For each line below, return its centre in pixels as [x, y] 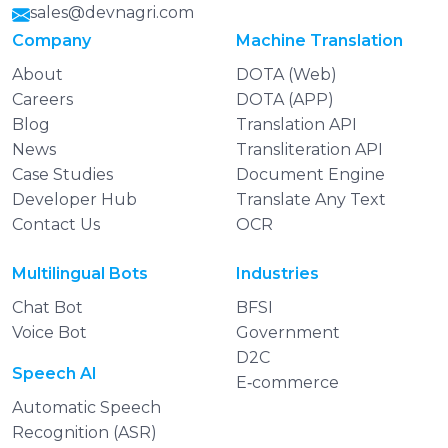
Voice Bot [49, 333]
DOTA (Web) [286, 75]
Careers [42, 100]
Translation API [296, 125]
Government [288, 333]
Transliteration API [309, 150]
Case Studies [62, 175]
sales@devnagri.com [112, 13]
